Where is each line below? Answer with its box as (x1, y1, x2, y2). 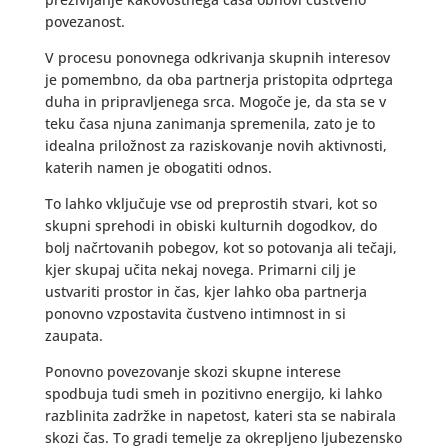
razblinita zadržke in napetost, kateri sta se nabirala (44, 406, 396, 425)
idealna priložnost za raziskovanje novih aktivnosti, (44, 136, 387, 155)
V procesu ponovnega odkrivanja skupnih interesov (44, 48, 390, 67)
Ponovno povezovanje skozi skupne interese (44, 362, 341, 381)
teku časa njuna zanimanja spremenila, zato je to (44, 114, 375, 133)
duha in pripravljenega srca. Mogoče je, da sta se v (44, 92, 386, 111)
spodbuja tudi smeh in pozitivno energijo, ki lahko (44, 384, 382, 403)
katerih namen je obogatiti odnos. (44, 158, 272, 177)
